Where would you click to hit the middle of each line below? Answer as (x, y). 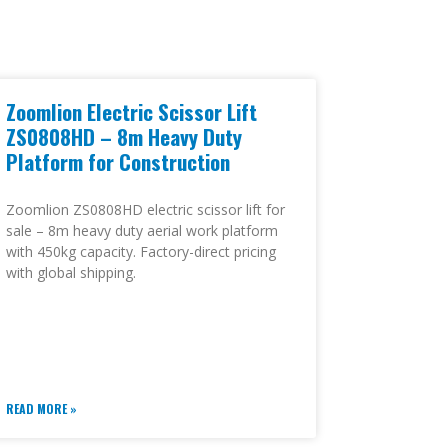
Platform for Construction (118, 162)
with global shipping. (71, 273)
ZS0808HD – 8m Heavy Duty (124, 137)
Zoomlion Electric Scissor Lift (131, 112)
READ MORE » (41, 409)
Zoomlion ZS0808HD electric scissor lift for (145, 210)
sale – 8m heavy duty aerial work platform (142, 231)
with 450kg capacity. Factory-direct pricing (141, 252)
